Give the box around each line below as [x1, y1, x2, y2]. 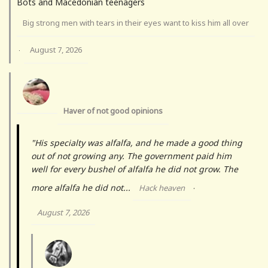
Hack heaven [139, 182, 185, 194]
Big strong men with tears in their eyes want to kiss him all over [23, 17, 249, 29]
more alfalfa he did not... [31, 182, 133, 194]
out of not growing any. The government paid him [31, 150, 232, 162]
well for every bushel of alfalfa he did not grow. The [31, 163, 238, 175]
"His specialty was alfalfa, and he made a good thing [31, 137, 242, 149]
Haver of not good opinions [63, 105, 163, 117]
